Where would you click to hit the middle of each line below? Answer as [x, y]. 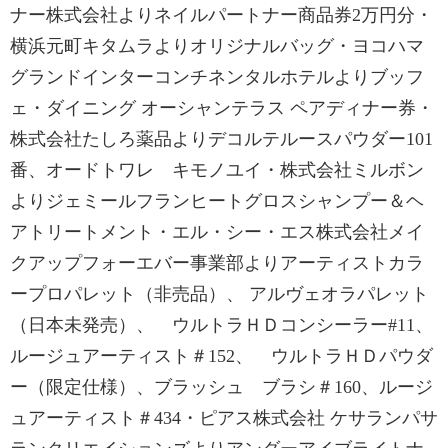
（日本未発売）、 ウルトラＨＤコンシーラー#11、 [221, 325]
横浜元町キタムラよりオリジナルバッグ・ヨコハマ [217, 46]
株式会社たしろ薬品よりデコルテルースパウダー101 [221, 139]
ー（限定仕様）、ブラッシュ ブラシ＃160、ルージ [221, 387]
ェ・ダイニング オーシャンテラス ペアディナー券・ [222, 108]
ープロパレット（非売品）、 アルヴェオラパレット [219, 294]
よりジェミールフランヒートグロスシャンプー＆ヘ [217, 201]
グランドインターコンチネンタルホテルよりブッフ [217, 77]
